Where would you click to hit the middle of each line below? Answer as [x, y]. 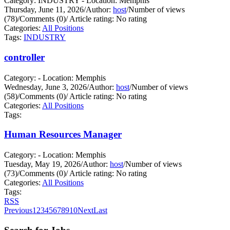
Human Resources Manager [63, 135]
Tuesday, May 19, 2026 [42, 164]
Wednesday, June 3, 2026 [45, 87]
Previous [18, 210]
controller [24, 57]
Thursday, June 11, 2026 [44, 9]
